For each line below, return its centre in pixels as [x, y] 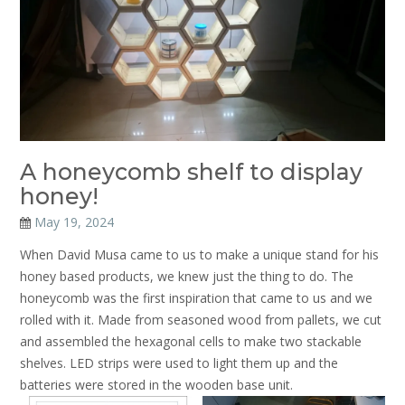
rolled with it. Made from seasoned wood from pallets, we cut [201, 319]
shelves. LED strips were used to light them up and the [179, 363]
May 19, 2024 [74, 221]
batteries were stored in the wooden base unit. [156, 384]
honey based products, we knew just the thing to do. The [187, 276]
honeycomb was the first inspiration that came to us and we [196, 297]
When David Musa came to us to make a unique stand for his [199, 254]
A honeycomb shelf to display [191, 171]
